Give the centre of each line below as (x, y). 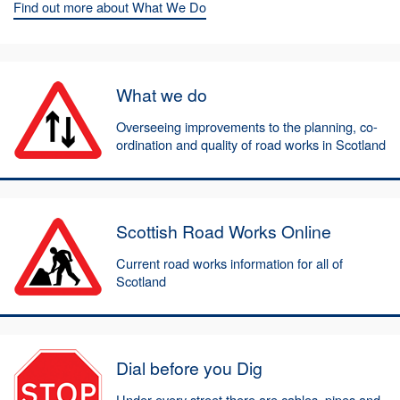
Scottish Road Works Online (224, 232)
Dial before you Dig (189, 368)
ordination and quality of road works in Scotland (251, 144)
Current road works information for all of (229, 262)
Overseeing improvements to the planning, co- (247, 126)
